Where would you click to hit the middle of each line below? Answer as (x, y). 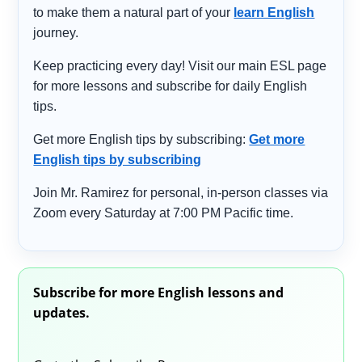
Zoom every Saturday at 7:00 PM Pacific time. (164, 213)
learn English (274, 13)
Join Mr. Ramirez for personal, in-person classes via (181, 193)
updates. (62, 313)
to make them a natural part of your (134, 13)
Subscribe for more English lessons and (159, 293)
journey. (56, 33)
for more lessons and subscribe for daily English (170, 86)
